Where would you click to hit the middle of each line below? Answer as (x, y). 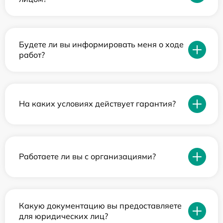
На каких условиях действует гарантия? (97, 104)
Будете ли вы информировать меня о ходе (101, 44)
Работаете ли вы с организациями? (87, 157)
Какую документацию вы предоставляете (100, 205)
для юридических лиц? (63, 216)
